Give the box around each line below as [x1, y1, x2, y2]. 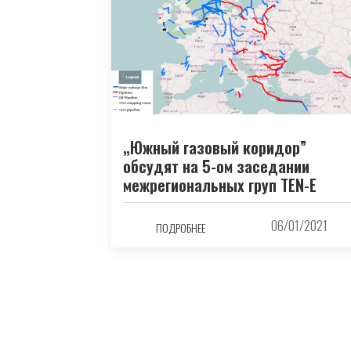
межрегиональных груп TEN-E [123, 173, 317, 197]
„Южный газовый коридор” [123, 136, 306, 160]
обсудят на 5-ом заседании [123, 154, 309, 179]
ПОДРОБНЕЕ [156, 219, 206, 236]
